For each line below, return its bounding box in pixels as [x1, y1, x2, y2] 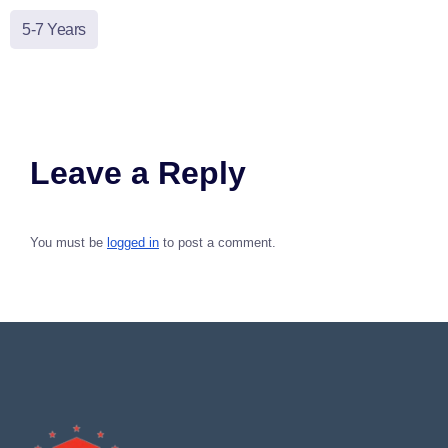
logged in [107, 235, 159, 251]
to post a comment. [159, 235, 276, 251]
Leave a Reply [30, 155, 246, 192]
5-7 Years [22, 21, 86, 39]
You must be [30, 235, 107, 251]
